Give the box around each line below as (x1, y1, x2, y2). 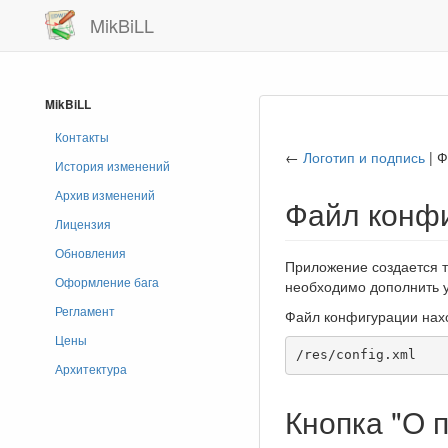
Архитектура (55, 360, 127, 377)
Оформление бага (55, 273, 159, 290)
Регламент (55, 302, 115, 319)
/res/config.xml (295, 347, 416, 363)
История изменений (55, 157, 170, 174)
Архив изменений (55, 186, 155, 203)
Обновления (55, 244, 126, 261)
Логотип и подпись (303, 146, 425, 167)
